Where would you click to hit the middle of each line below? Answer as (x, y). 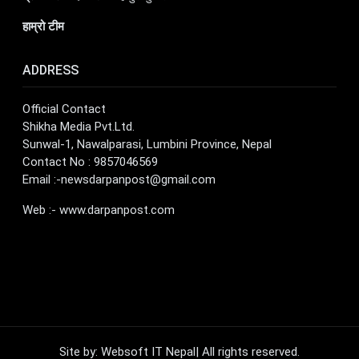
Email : (39, 179)
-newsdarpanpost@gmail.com (136, 179)
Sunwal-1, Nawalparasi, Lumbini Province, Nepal (147, 144)
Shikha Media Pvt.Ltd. (79, 126)
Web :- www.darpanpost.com (99, 210)
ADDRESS (50, 70)
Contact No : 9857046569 (90, 161)
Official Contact (64, 109)
